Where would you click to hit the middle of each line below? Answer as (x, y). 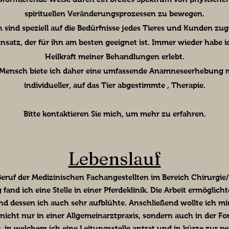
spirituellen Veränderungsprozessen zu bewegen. (114, 14)
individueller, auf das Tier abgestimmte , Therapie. (114, 85)
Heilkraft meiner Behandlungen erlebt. (114, 57)
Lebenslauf (114, 159)
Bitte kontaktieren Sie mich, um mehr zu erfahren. (114, 114)
